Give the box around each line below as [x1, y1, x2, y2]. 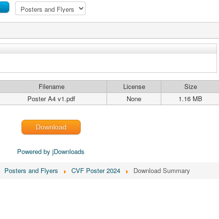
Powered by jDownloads [17, 147, 85, 156]
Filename [38, 81, 65, 91]
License [123, 81, 145, 91]
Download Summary [133, 166, 190, 175]
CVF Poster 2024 [71, 166, 120, 175]
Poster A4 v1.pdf [27, 93, 75, 103]
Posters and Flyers [4, 166, 58, 175]
